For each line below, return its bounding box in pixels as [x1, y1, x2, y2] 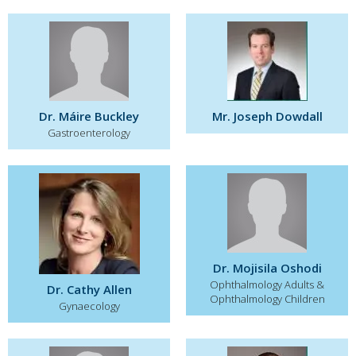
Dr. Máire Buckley [39, 108, 139, 124]
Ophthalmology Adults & [210, 277, 324, 292]
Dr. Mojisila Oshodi [212, 260, 322, 276]
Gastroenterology [48, 126, 130, 140]
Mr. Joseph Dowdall [211, 108, 323, 124]
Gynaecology [58, 299, 120, 313]
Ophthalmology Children [209, 292, 325, 306]
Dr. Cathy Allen [46, 281, 132, 297]
